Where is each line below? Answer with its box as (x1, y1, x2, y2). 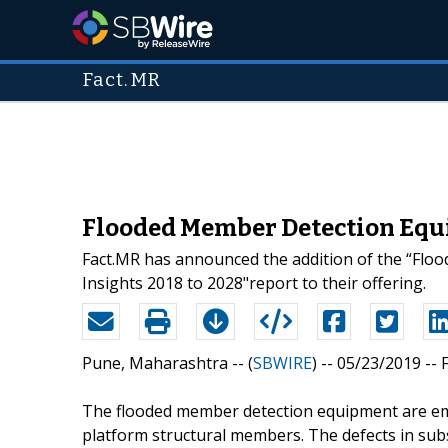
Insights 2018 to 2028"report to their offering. (82, 271, 426, 294)
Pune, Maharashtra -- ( (82, 351, 253, 374)
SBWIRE (253, 351, 312, 374)
